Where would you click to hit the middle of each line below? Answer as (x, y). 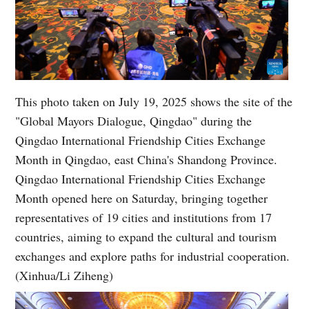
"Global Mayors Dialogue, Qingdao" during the (134, 120)
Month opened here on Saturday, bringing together (142, 198)
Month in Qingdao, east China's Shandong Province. (147, 159)
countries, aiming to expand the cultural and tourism (146, 236)
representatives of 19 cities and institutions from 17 (144, 217)
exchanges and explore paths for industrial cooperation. (153, 256)
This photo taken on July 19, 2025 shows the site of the (154, 101)
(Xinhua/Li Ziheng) (64, 275)
